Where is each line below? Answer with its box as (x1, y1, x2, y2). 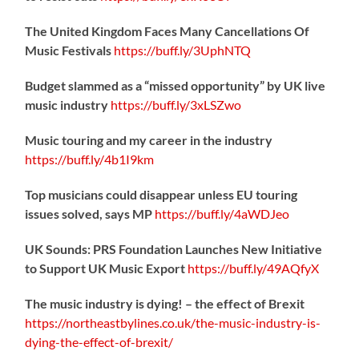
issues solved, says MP (25, 205, 155, 221)
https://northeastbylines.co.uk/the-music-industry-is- (25, 314, 321, 330)
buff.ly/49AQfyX (229, 260, 320, 276)
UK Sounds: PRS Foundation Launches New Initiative (25, 240, 323, 256)
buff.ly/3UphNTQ (155, 42, 252, 58)
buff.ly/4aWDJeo (196, 205, 290, 221)
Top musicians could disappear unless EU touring (25, 186, 298, 202)
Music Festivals (25, 42, 115, 58)
